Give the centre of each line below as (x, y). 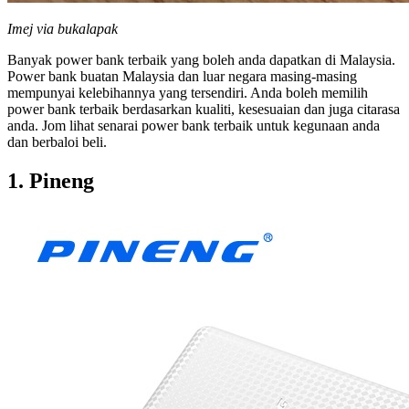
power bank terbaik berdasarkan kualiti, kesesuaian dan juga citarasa (204, 110)
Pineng (59, 181)
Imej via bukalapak (63, 29)
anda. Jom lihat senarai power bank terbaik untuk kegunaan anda (194, 126)
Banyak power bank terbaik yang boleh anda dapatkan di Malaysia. (201, 60)
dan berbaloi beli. (57, 142)
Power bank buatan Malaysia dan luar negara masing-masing (182, 77)
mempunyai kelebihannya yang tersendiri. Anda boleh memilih (188, 93)
